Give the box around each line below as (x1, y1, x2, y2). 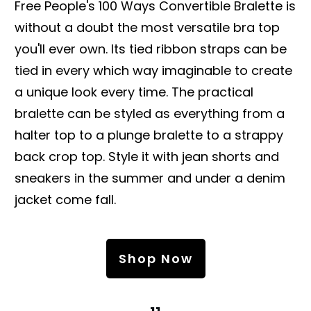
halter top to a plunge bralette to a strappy (15, 126, 283, 144)
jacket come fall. (15, 190, 116, 208)
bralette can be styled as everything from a (15, 104, 285, 122)
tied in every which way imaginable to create (15, 61, 292, 79)
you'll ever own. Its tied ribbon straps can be (15, 40, 287, 58)
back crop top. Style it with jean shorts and (15, 147, 279, 165)
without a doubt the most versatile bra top (15, 18, 280, 36)
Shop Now (118, 249, 193, 267)
